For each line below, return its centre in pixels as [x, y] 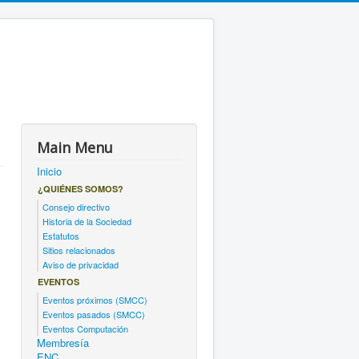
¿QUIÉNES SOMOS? [81, 189]
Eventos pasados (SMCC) [94, 314]
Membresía [63, 343]
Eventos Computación [85, 329]
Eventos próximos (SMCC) [95, 300]
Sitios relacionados [79, 250]
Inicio [49, 171]
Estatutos [61, 236]
